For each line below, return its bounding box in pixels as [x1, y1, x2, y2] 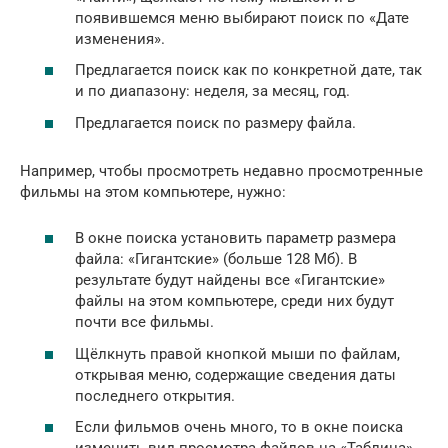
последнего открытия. [75, 386, 235, 405]
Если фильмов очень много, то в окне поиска [75, 418, 403, 436]
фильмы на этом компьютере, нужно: [20, 182, 286, 201]
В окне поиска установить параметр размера [75, 229, 396, 247]
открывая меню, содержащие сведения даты [75, 365, 396, 384]
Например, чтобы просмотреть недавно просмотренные [20, 161, 423, 180]
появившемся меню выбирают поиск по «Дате [75, 8, 409, 27]
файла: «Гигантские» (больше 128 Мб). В [75, 250, 357, 268]
